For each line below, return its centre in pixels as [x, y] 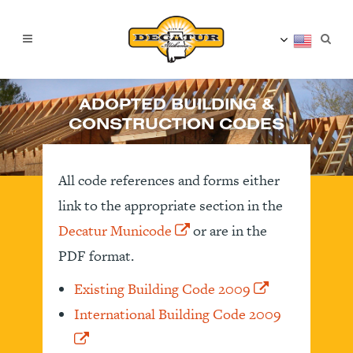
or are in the [229, 231]
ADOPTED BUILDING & [176, 107]
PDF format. [96, 256]
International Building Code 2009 [179, 314]
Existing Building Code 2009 [164, 289]
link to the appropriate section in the [171, 206]
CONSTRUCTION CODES [176, 127]
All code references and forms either [169, 180]
